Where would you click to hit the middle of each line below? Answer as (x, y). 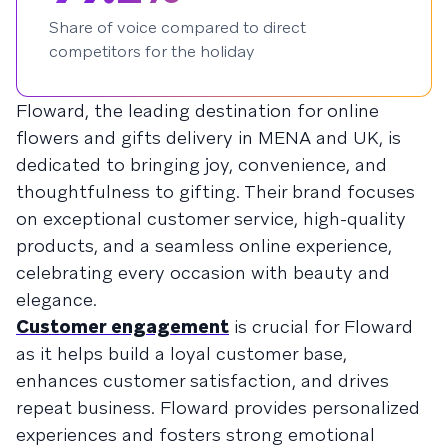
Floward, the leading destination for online (197, 110)
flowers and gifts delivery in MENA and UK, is (208, 137)
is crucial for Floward (321, 326)
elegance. (56, 299)
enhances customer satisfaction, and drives (202, 380)
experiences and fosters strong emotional (195, 434)
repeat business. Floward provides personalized (218, 407)
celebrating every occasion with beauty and (203, 272)
